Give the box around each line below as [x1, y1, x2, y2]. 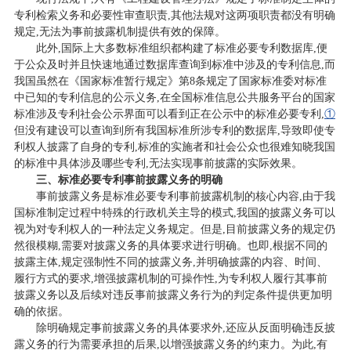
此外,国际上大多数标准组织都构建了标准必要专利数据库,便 [35, 42, 327, 54]
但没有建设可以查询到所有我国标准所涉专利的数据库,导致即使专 [13, 124, 335, 136]
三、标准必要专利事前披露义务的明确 [35, 173, 223, 186]
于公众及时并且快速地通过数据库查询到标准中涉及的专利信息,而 [13, 58, 335, 71]
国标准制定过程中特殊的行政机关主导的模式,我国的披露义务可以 [13, 206, 335, 219]
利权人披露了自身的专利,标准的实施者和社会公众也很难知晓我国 [13, 140, 335, 153]
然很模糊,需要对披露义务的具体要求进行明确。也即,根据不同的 [13, 239, 327, 251]
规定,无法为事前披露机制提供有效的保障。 [13, 25, 226, 38]
